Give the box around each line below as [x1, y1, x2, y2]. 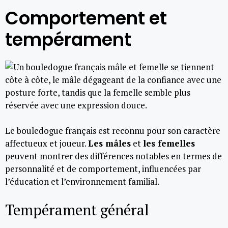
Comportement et [5, 5, 167, 31]
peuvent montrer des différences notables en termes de [5, 150, 222, 162]
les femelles [143, 137, 195, 149]
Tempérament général [5, 199, 149, 219]
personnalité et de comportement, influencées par [5, 163, 201, 175]
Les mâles [88, 137, 131, 149]
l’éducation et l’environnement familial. [5, 176, 159, 187]
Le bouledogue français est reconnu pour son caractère [5, 125, 220, 136]
